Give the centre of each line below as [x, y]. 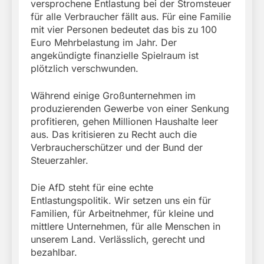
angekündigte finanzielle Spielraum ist [115, 55]
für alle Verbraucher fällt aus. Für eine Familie [131, 16]
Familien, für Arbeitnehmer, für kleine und [122, 213]
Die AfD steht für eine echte [92, 187]
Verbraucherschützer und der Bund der [117, 147]
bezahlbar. [54, 252]
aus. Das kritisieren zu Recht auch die [114, 134]
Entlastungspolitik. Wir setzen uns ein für [121, 200]
